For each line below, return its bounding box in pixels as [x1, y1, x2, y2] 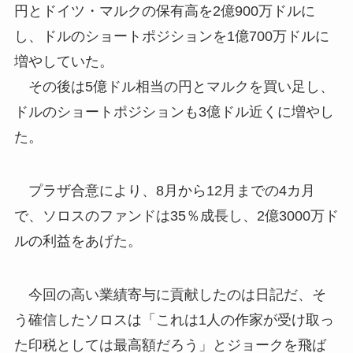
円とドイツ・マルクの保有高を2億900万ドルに [13, 3, 315, 20]
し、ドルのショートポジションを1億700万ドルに [13, 28, 329, 45]
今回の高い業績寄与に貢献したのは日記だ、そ [13, 286, 326, 303]
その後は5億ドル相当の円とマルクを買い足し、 [13, 79, 334, 95]
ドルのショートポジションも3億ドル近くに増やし [13, 104, 334, 121]
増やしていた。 [13, 54, 113, 70]
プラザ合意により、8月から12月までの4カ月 [13, 183, 315, 199]
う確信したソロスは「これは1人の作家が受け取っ [13, 311, 334, 328]
